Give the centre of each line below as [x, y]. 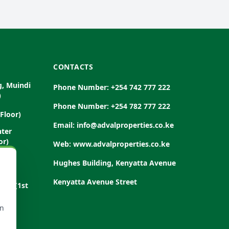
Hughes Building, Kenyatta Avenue [114, 163]
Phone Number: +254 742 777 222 [112, 87]
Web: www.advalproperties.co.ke [111, 144]
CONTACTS [73, 67]
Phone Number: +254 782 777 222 [112, 106]
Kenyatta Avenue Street [95, 182]
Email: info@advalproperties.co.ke [113, 125]
